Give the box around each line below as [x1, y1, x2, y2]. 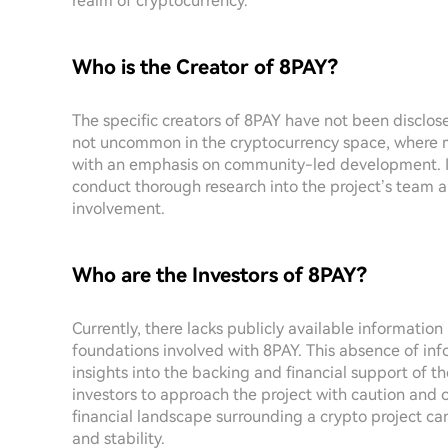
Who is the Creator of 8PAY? [72, 55, 338, 79]
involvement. [72, 199, 165, 218]
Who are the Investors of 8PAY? [72, 263, 367, 287]
